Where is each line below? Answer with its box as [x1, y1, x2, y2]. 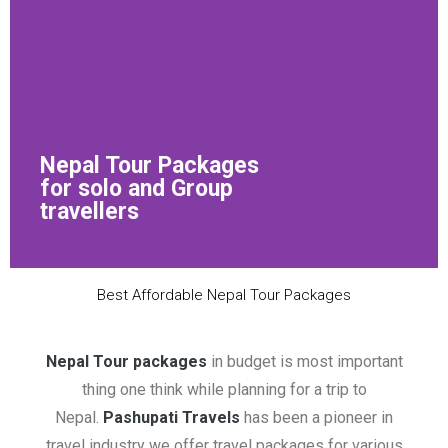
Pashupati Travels [103, 408, 240, 427]
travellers [40, 198, 139, 225]
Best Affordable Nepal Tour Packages [97, 286, 351, 304]
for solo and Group [40, 175, 233, 202]
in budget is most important [206, 352, 403, 371]
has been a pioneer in [240, 408, 393, 427]
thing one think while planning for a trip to [81, 380, 367, 399]
